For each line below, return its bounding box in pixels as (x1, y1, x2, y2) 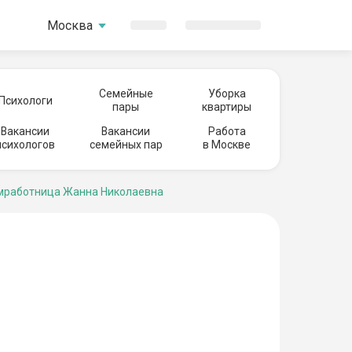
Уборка (207, 87, 246, 100)
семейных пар (89, 138, 163, 151)
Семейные (98, 87, 153, 100)
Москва (46, 17, 93, 33)
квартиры (202, 101, 251, 113)
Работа (207, 125, 246, 137)
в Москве (203, 138, 251, 151)
